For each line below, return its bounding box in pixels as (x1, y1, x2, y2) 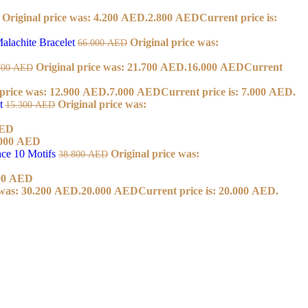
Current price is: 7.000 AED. (161, 85, 296, 98)
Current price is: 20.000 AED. (138, 184, 278, 197)
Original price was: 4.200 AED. (2, 11, 148, 23)
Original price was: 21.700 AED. (36, 60, 187, 73)
